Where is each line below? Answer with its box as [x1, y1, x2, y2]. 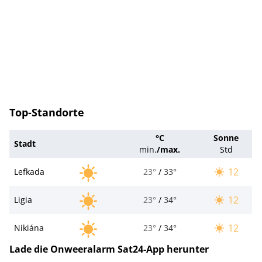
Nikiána [14, 222, 44, 233]
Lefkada [14, 166, 44, 177]
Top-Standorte [9, 105, 84, 119]
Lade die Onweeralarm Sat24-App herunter [9, 242, 209, 256]
